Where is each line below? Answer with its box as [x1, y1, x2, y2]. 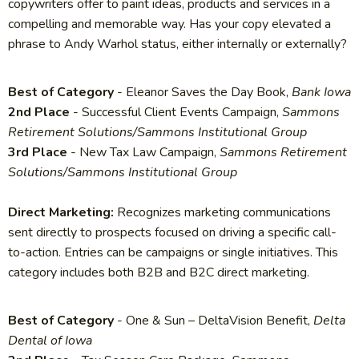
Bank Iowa [292, 83, 351, 102]
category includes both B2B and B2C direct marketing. [8, 264, 309, 282]
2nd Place [8, 103, 70, 122]
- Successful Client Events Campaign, [70, 103, 282, 122]
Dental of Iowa [8, 332, 92, 350]
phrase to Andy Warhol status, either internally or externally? [8, 35, 347, 54]
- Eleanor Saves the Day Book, [114, 83, 292, 102]
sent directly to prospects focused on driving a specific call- [8, 224, 337, 242]
